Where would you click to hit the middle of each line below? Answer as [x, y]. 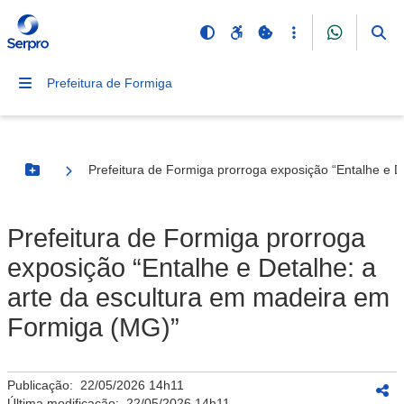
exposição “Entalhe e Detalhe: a [192, 268]
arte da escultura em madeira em [198, 298]
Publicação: [44, 385]
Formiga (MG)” [93, 327]
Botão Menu [69, 177]
